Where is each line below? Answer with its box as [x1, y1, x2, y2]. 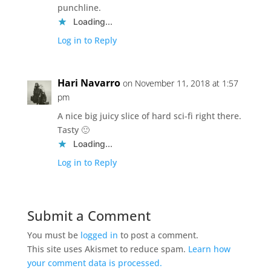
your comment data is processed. [27, 256, 162, 269]
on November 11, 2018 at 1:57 [122, 77, 238, 89]
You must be [27, 229, 80, 241]
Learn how [188, 243, 230, 255]
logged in [80, 229, 118, 241]
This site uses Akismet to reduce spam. [27, 243, 188, 255]
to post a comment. [117, 229, 198, 241]
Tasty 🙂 [57, 123, 90, 135]
